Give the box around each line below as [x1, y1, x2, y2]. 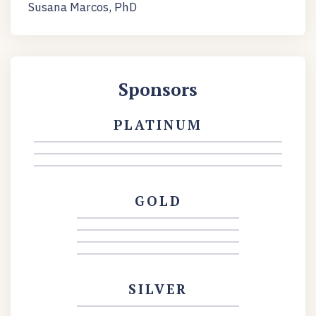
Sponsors [119, 78, 197, 102]
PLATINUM [114, 116, 202, 134]
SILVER [128, 280, 188, 298]
